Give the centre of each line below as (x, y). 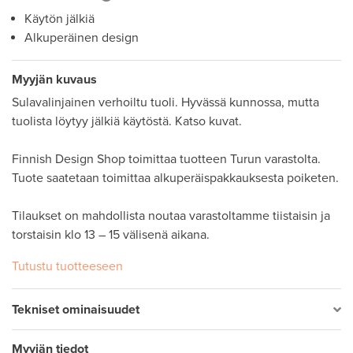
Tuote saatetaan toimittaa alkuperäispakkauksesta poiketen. (175, 178)
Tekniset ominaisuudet (76, 309)
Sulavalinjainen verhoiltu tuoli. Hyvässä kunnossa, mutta (165, 102)
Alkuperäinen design (82, 38)
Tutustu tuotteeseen (67, 266)
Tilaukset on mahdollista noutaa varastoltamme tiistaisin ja (171, 216)
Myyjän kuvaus (54, 80)
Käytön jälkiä (59, 19)
